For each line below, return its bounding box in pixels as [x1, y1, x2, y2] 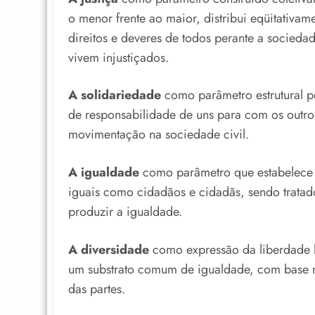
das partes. [68, 279, 125, 298]
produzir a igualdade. [68, 202, 182, 221]
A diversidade [68, 240, 149, 259]
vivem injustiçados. [68, 48, 169, 67]
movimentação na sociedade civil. [68, 125, 249, 144]
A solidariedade [68, 86, 161, 105]
